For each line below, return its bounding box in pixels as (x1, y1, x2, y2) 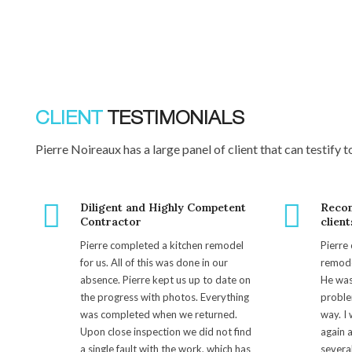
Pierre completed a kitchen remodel (80, 238, 244, 251)
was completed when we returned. (80, 307, 237, 321)
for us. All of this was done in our (80, 255, 228, 269)
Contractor (80, 214, 141, 229)
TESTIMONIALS (102, 109, 244, 130)
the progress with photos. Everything (80, 290, 249, 303)
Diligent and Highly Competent (80, 200, 246, 214)
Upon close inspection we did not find (80, 324, 251, 338)
